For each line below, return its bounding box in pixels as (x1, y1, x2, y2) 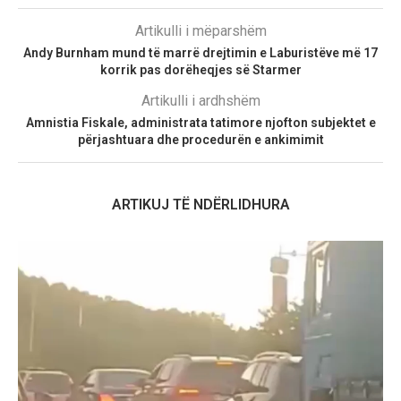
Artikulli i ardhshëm (141, 92, 260, 110)
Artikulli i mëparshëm (134, 22, 267, 40)
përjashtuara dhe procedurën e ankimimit (77, 132, 324, 148)
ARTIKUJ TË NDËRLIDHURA (111, 196, 290, 214)
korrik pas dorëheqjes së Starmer (99, 63, 302, 78)
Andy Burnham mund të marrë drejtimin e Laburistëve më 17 (23, 46, 378, 61)
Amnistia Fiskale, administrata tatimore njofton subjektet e (25, 115, 376, 131)
